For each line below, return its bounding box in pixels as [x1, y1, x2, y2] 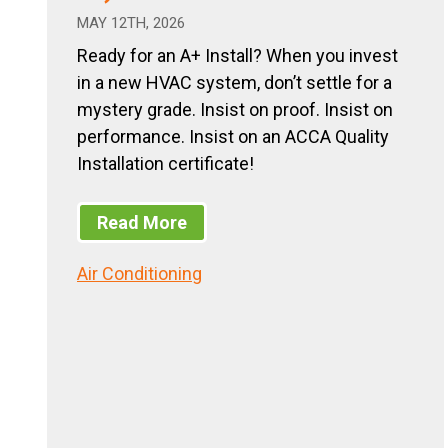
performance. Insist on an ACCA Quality [77, 126, 389, 148]
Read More [97, 211, 187, 233]
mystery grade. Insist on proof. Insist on [77, 99, 393, 121]
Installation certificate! [77, 153, 254, 175]
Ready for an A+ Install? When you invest [77, 45, 398, 67]
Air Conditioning [77, 262, 202, 284]
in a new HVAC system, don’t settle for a [77, 72, 392, 94]
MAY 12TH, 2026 [77, 14, 185, 33]
